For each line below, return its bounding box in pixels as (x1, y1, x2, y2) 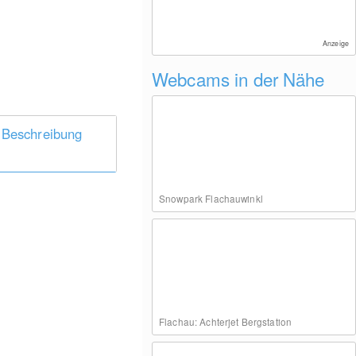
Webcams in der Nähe (151, 66, 325, 91)
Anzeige (323, 38, 349, 48)
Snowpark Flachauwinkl (158, 192, 263, 205)
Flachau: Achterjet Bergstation (158, 315, 292, 328)
